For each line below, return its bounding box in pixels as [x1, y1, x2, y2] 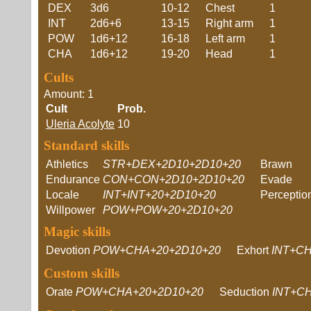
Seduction [219, 286, 269, 298]
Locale [46, 189, 79, 201]
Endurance [46, 174, 100, 185]
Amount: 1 [44, 88, 94, 100]
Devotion [46, 244, 90, 256]
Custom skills [44, 266, 119, 280]
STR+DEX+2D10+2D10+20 [103, 158, 241, 170]
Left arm [205, 33, 245, 44]
